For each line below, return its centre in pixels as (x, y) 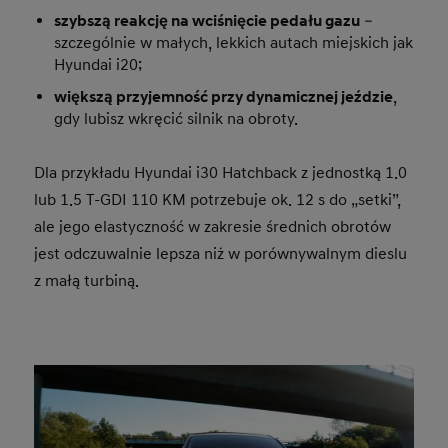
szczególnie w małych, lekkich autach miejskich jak (234, 43)
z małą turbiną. (87, 281)
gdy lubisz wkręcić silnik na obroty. (176, 119)
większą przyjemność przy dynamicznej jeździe (224, 97)
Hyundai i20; (98, 65)
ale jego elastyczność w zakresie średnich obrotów (213, 227)
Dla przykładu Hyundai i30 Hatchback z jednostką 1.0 (221, 173)
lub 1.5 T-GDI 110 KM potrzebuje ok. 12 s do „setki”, (218, 200)
